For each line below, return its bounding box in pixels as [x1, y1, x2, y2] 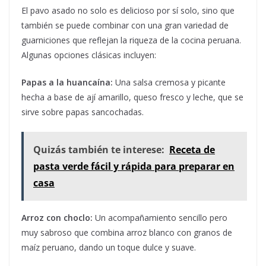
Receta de [169, 143, 215, 157]
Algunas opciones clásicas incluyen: [21, 49, 156, 61]
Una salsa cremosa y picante [113, 77, 226, 88]
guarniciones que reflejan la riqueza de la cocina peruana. [21, 34, 241, 46]
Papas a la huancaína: [21, 77, 113, 88]
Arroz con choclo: [21, 212, 93, 224]
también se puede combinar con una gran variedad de [21, 20, 229, 31]
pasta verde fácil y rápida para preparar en [33, 160, 235, 173]
